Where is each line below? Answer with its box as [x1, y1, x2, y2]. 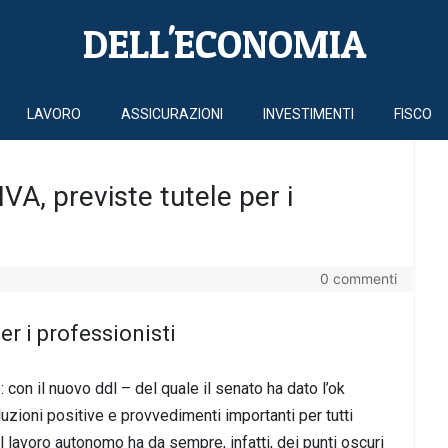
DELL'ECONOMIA [82, 19, 366, 69]
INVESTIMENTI [263, 105, 354, 122]
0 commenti [319, 269, 397, 287]
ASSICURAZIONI [121, 105, 223, 122]
